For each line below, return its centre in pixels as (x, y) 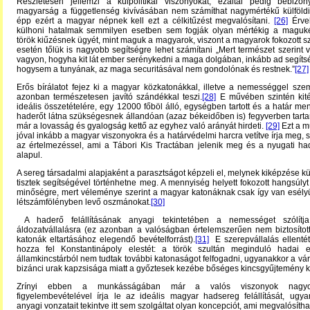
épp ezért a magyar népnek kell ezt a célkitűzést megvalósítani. (145, 21)
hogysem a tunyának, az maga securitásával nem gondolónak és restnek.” (156, 69)
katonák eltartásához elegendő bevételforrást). (106, 239)
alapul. (29, 155)
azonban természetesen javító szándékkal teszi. (110, 97)
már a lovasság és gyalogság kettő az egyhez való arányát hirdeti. (141, 126)
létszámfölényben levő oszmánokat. (84, 202)
